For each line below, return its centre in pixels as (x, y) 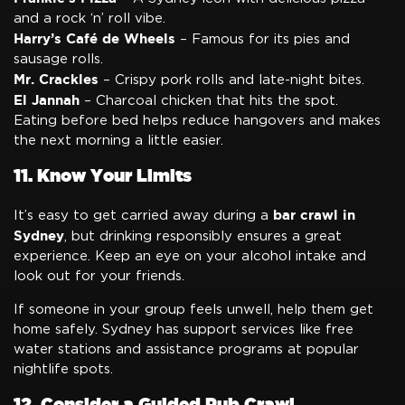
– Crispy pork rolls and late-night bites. (231, 80)
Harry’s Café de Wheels (94, 38)
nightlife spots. (63, 369)
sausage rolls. (58, 59)
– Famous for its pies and (263, 39)
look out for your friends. (99, 276)
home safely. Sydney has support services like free (184, 329)
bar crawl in (314, 214)
